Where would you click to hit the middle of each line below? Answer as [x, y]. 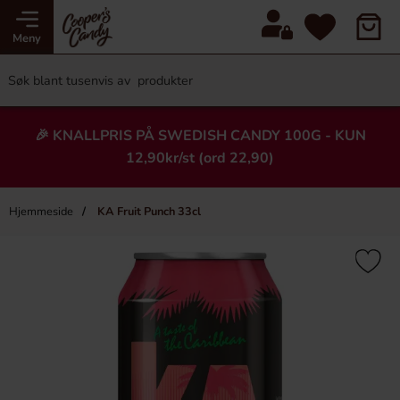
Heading [200, 275]
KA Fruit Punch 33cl [148, 212]
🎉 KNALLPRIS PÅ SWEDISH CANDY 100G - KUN [200, 136]
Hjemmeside [41, 212]
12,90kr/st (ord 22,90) [200, 158]
